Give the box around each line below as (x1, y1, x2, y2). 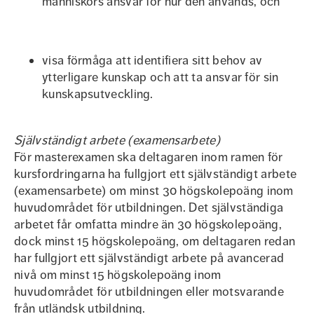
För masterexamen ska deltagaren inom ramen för (14, 149, 283, 165)
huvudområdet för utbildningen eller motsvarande (14, 284, 285, 299)
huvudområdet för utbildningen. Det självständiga (14, 200, 284, 215)
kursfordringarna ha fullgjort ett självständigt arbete (14, 166, 297, 182)
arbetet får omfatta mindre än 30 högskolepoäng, (14, 217, 282, 232)
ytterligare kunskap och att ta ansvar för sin (42, 69, 279, 85)
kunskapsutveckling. (42, 86, 153, 102)
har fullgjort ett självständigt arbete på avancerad (14, 250, 285, 266)
